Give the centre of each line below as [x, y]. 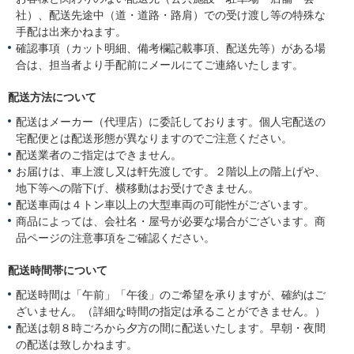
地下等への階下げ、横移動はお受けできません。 [137, 188]
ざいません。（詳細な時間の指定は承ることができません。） [171, 312]
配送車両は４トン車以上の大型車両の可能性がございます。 [165, 205]
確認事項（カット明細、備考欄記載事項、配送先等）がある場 [171, 49]
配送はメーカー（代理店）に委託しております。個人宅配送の [171, 122]
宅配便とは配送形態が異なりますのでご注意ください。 [154, 139]
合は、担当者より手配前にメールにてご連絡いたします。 [160, 65]
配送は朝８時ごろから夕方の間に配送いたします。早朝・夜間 [171, 328]
